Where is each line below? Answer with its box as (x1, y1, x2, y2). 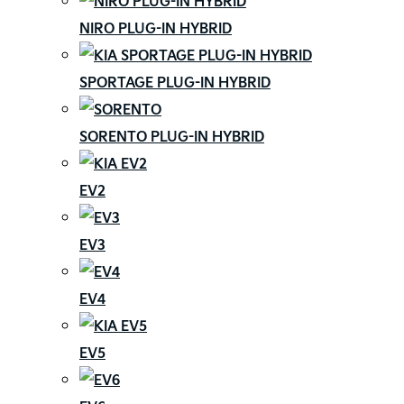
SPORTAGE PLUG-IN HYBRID (79, 72, 271, 93)
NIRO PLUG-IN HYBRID (79, 18, 232, 39)
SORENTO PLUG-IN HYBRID (79, 126, 264, 147)
